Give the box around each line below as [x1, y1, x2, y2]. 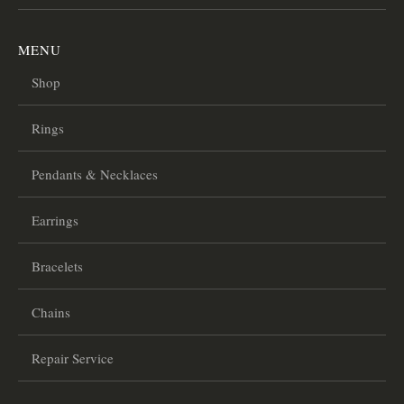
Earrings [32, 211, 78, 230]
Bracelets [32, 257, 83, 276]
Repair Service [32, 349, 114, 368]
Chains [32, 303, 70, 322]
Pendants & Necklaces [32, 165, 158, 184]
